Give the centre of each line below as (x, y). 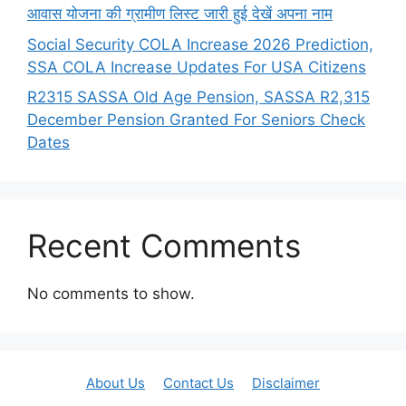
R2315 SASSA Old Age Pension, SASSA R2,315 (198, 97)
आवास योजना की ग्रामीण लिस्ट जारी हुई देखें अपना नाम (180, 14)
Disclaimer (286, 383)
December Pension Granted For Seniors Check (196, 120)
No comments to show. (111, 294)
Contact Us (198, 383)
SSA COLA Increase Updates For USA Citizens (197, 67)
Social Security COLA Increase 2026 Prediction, (200, 44)
